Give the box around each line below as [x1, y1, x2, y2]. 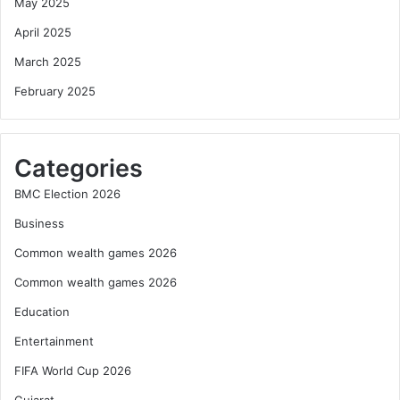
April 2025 [14, 25, 71, 40]
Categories [14, 154, 143, 184]
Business [14, 216, 64, 231]
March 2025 [14, 54, 81, 70]
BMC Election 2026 [14, 187, 121, 202]
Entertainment [14, 334, 94, 349]
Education [14, 304, 70, 320]
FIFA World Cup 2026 [14, 363, 131, 379]
